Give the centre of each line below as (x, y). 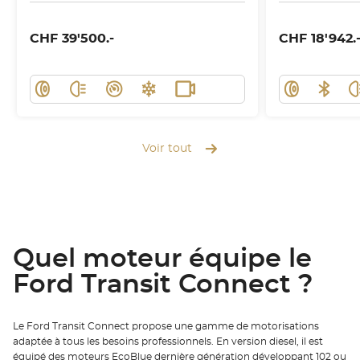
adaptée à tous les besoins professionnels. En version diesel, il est (168, 341)
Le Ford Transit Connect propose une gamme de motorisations (166, 326)
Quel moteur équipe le (162, 259)
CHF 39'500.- (72, 38)
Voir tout (167, 148)
